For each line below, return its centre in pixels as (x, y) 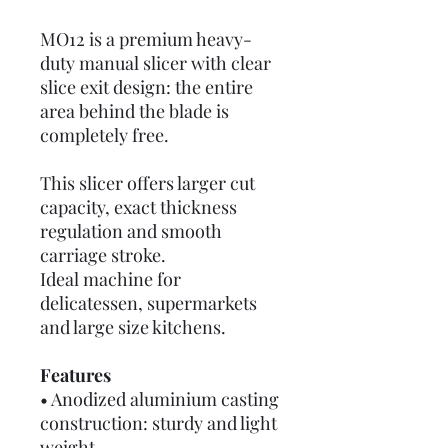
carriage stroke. (103, 255)
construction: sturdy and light (158, 423)
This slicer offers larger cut (147, 183)
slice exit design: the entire (146, 87)
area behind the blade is (134, 111)
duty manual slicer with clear (155, 63)
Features (75, 375)
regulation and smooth (131, 231)
